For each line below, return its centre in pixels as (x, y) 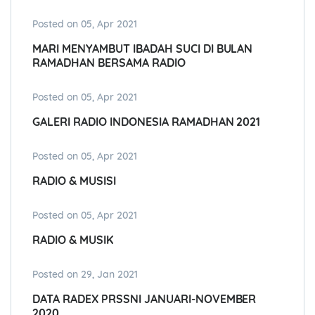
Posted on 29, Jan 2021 (85, 275)
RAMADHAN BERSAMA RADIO (109, 63)
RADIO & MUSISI (74, 181)
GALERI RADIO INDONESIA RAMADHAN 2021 (147, 122)
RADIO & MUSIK (73, 240)
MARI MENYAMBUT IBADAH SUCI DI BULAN (143, 49)
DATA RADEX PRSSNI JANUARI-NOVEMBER (144, 299)
